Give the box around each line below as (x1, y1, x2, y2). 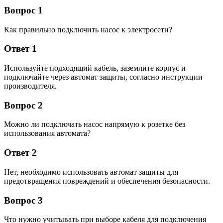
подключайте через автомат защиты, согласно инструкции (4, 73, 203, 82)
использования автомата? (4, 129, 91, 138)
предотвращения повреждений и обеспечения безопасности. (4, 176, 210, 185)
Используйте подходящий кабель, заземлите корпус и (4, 64, 186, 73)
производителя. (4, 82, 57, 91)
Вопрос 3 (4, 195, 43, 206)
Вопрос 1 (4, 4, 43, 15)
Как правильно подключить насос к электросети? (4, 25, 172, 34)
